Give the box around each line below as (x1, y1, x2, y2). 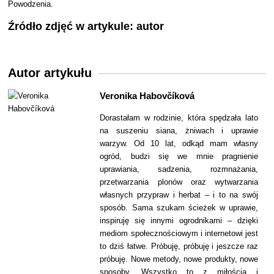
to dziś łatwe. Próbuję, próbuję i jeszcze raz (100, 242, 258, 251)
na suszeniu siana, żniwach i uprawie (100, 126, 258, 136)
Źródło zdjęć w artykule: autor (8, 20, 165, 32)
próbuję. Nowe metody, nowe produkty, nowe (100, 254, 258, 264)
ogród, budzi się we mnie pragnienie (100, 152, 258, 161)
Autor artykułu (8, 65, 92, 80)
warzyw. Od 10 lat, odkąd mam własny (100, 139, 258, 149)
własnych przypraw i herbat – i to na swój (100, 190, 258, 200)
